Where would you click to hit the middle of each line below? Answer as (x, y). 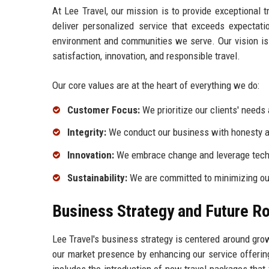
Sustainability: (97, 178)
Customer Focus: (104, 110)
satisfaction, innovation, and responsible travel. (146, 56)
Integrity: (87, 132)
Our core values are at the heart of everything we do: (156, 85)
